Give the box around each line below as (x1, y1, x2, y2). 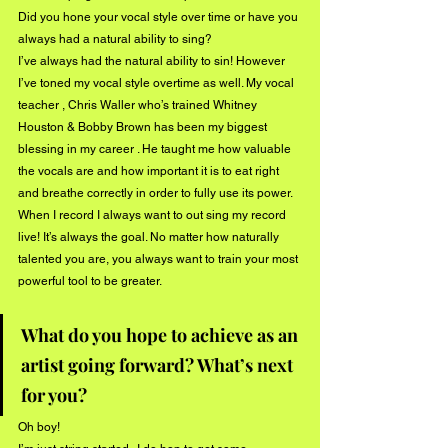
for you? (21, 383, 87, 408)
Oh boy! (18, 420, 63, 435)
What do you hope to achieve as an (21, 323, 302, 348)
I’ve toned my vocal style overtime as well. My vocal (18, 76, 300, 91)
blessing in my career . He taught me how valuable (18, 142, 294, 157)
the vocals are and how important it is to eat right (18, 164, 282, 179)
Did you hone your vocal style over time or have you (18, 10, 301, 25)
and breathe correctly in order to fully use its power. (18, 186, 295, 201)
